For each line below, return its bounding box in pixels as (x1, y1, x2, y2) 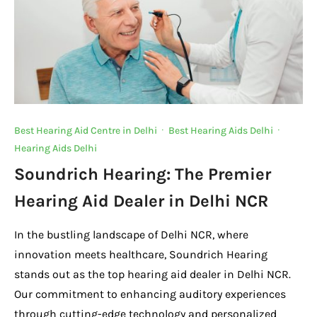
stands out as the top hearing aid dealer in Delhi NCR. (14, 267, 291, 281)
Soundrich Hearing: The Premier (14, 163, 271, 184)
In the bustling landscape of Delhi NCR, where (14, 227, 248, 241)
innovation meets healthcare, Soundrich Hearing (14, 247, 267, 261)
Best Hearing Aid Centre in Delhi (14, 124, 157, 137)
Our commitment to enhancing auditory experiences (14, 287, 286, 301)
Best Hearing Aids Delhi (168, 124, 273, 137)
